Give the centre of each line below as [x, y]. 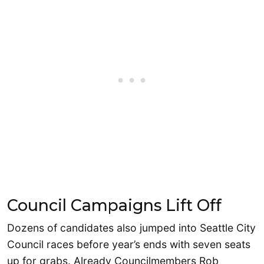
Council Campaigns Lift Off [114, 206]
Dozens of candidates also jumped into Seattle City [131, 228]
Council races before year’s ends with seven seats [129, 245]
